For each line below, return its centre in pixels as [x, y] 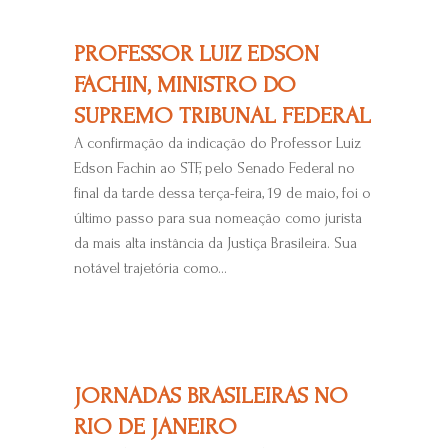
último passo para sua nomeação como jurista [217, 217]
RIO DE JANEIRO [155, 426]
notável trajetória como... [150, 267]
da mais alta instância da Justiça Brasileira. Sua [215, 242]
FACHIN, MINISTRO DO [184, 84]
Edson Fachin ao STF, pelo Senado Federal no [214, 167]
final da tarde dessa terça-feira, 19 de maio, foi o [222, 192]
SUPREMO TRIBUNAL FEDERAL [222, 115]
